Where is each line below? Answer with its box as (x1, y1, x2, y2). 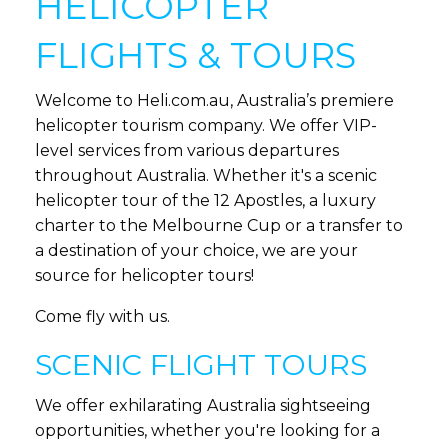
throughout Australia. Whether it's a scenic (35, 166, 377, 186)
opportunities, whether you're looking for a (35, 421, 380, 441)
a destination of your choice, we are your (35, 241, 358, 261)
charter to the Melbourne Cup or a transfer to (35, 216, 403, 236)
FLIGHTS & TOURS (35, 34, 356, 78)
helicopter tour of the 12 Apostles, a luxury (35, 191, 376, 211)
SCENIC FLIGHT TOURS (35, 347, 367, 383)
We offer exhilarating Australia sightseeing (35, 396, 371, 416)
